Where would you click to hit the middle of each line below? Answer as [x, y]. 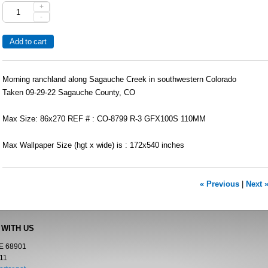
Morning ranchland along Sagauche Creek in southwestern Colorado [119, 80]
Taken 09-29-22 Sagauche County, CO [69, 93]
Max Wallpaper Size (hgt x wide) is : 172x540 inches [93, 145]
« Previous [220, 184]
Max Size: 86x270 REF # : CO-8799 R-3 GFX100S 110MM [104, 119]
